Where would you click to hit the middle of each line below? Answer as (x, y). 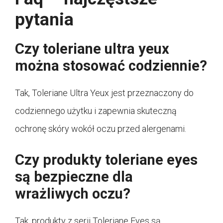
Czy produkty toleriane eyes (106, 160)
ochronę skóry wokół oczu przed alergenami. (101, 128)
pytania (44, 19)
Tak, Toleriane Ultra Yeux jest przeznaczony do (104, 93)
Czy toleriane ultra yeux (92, 49)
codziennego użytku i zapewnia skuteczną (96, 111)
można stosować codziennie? (111, 65)
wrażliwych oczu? (73, 193)
